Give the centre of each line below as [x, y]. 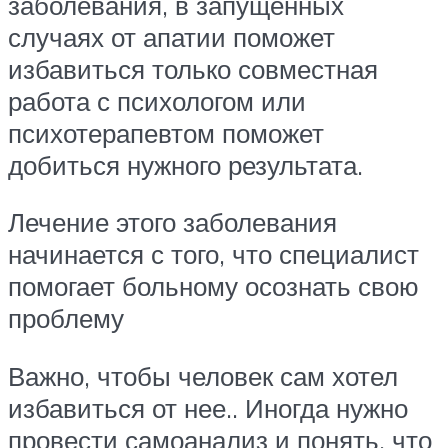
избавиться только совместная [193, 68]
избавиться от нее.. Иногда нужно [208, 407]
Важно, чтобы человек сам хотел [203, 375]
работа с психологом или [157, 100]
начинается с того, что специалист [213, 254]
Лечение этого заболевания [172, 222]
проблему [66, 318]
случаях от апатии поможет [171, 36]
